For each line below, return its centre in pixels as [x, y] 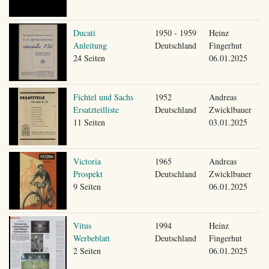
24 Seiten [89, 58]
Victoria [87, 161]
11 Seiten [89, 122]
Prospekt [88, 174]
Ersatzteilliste [96, 109]
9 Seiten [87, 186]
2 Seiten [87, 250]
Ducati [84, 32]
